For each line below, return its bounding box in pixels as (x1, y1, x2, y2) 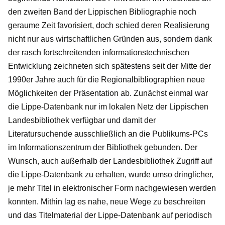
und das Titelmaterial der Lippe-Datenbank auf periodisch (8, 210, 212, 219)
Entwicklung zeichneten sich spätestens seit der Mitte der (8, 61, 211, 70)
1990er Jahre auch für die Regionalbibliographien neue (8, 75, 205, 84)
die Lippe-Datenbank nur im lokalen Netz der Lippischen (8, 102, 208, 111)
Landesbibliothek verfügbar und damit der (8, 116, 156, 125)
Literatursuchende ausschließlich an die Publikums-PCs (8, 129, 208, 138)
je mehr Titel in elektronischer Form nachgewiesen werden (8, 183, 216, 192)
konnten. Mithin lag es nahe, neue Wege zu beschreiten (8, 197, 205, 206)
